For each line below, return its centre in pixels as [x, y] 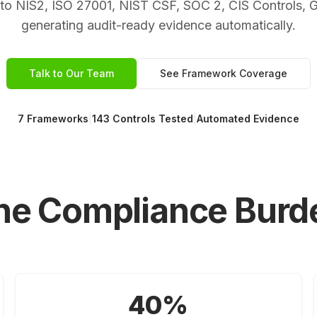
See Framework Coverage [224, 73]
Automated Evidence [248, 119]
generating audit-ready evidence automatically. [158, 25]
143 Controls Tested [143, 119]
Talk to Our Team [71, 73]
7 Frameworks [53, 119]
